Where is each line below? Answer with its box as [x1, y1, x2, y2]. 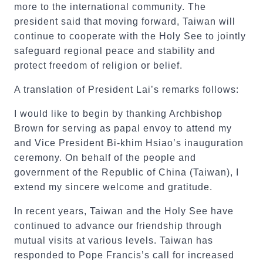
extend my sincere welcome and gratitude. [14, 182, 213, 192]
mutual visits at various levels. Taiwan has [14, 235, 213, 245]
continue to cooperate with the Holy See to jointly [14, 31, 246, 41]
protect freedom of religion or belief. [14, 60, 183, 70]
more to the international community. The [14, 2, 206, 12]
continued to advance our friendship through [14, 221, 222, 231]
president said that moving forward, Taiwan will [14, 16, 235, 26]
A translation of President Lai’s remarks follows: [14, 85, 239, 95]
